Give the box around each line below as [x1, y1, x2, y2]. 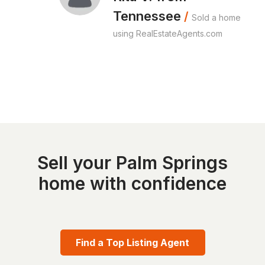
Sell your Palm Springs [37, 152, 228, 173]
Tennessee [113, 8, 182, 24]
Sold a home [192, 12, 241, 22]
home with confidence [38, 173, 227, 194]
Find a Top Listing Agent [76, 237, 189, 248]
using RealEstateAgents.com [113, 28, 223, 38]
